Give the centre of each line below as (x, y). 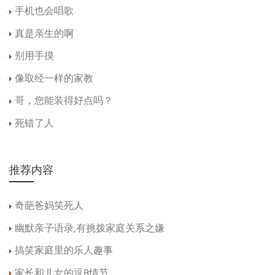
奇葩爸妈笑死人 (49, 207)
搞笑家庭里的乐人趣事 (64, 251)
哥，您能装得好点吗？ (64, 102)
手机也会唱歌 (44, 12)
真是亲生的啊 (44, 34)
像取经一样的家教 (54, 79)
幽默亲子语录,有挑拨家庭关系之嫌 (90, 229)
